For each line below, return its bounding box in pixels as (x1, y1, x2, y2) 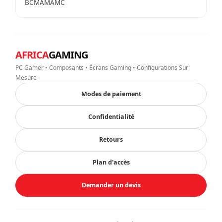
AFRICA (15, 48, 49, 61)
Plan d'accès (92, 158, 130, 166)
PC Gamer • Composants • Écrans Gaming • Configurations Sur (15, 63, 188, 72)
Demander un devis (81, 180, 141, 189)
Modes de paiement (81, 89, 141, 98)
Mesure (15, 73, 37, 82)
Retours (99, 135, 123, 144)
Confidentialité (88, 112, 134, 121)
